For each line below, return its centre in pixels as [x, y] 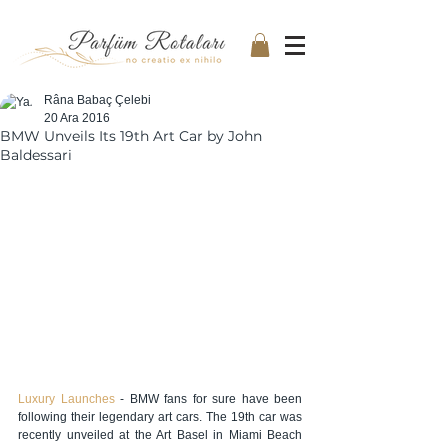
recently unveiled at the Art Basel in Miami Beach [160, 435]
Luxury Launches [66, 399]
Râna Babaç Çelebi [97, 99]
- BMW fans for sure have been [208, 399]
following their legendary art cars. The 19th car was [160, 417]
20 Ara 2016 [77, 117]
